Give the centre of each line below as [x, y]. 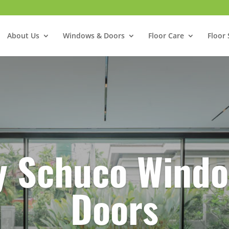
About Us [23, 36]
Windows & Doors [94, 36]
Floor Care [166, 36]
